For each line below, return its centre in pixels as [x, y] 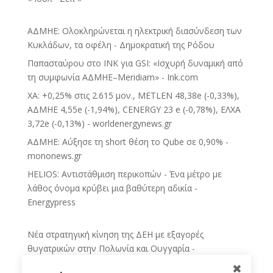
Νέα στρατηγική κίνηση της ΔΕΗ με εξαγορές [115, 235]
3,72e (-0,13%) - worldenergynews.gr [99, 124]
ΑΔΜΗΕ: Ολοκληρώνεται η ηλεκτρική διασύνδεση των [134, 31]
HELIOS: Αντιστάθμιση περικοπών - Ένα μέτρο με [124, 174]
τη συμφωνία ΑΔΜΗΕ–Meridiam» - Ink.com [112, 77]
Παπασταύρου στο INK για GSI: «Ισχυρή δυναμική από [135, 63]
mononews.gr [54, 156]
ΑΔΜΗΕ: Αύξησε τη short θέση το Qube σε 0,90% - [128, 142]
